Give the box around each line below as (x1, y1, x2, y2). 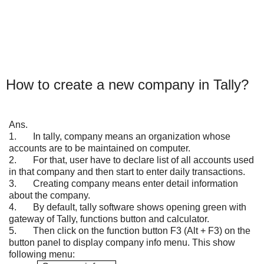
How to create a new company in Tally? (6, 77, 249, 93)
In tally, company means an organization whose (16, 131, 230, 141)
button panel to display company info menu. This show (9, 237, 235, 247)
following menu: (9, 249, 75, 259)
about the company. (9, 190, 90, 200)
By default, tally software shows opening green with (16, 202, 246, 212)
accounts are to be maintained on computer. (9, 143, 190, 153)
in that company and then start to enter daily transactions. (9, 166, 245, 177)
